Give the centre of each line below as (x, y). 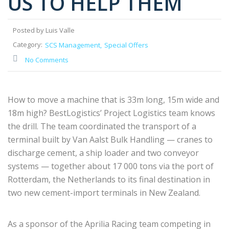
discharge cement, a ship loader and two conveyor (103, 153)
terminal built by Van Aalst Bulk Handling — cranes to (110, 140)
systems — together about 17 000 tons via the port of (111, 166)
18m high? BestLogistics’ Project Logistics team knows (111, 113)
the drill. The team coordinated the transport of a (102, 127)
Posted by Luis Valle (44, 30)
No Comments (47, 60)
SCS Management (73, 45)
